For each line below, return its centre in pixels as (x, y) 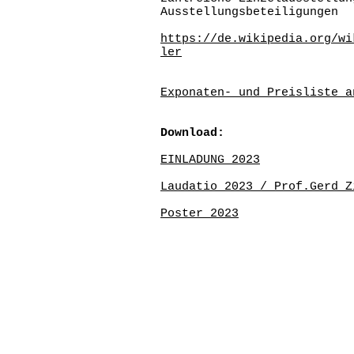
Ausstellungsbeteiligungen (249, 12)
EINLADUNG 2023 (210, 160)
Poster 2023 (200, 214)
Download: (192, 133)
